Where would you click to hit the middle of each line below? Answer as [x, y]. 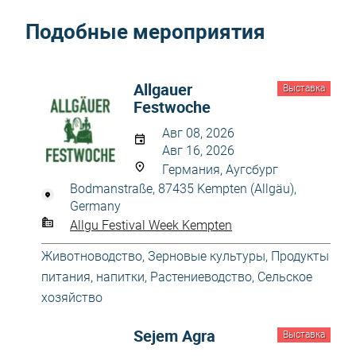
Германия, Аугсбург [220, 170]
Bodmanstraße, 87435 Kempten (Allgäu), [183, 189]
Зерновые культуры [207, 256]
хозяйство [72, 298]
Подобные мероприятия [145, 31]
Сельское [285, 277]
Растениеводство [201, 277]
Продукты [300, 256]
